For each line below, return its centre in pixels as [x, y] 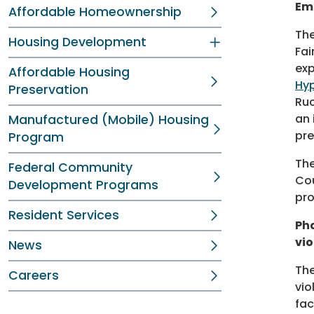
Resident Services [64, 215]
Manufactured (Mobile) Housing [109, 120]
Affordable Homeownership [95, 12]
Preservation [48, 90]
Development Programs [83, 185]
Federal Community [70, 168]
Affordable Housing [69, 72]
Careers [34, 275]
